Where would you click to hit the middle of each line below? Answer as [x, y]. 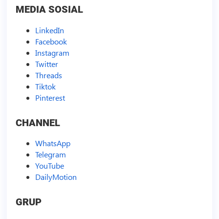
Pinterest [50, 97]
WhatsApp [53, 143]
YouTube [49, 166]
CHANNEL [38, 122]
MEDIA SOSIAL [49, 9]
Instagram [52, 52]
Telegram [50, 154]
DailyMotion [56, 177]
